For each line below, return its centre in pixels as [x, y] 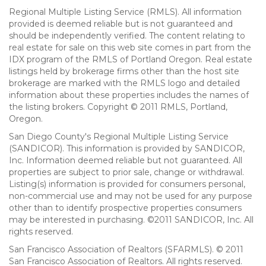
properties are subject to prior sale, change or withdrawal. [126, 172]
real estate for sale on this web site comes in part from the [130, 47]
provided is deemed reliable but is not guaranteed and [121, 24]
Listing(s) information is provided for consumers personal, [127, 184]
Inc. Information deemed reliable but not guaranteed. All [126, 160]
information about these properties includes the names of [129, 95]
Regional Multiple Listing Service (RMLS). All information [125, 12]
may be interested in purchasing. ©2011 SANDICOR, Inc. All [131, 220]
